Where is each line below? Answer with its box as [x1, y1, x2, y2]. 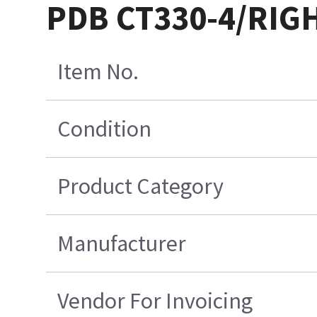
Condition [57, 115, 152, 144]
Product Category [57, 172, 224, 201]
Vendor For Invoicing [57, 287, 253, 316]
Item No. [57, 57, 139, 86]
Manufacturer [57, 229, 187, 258]
